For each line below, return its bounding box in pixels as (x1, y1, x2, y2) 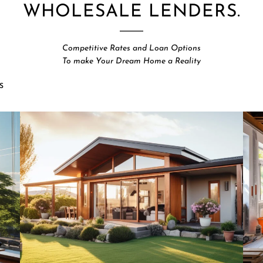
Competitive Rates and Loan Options (62, 43, 201, 53)
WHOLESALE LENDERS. (22, 3, 241, 21)
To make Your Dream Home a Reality (62, 56, 201, 66)
